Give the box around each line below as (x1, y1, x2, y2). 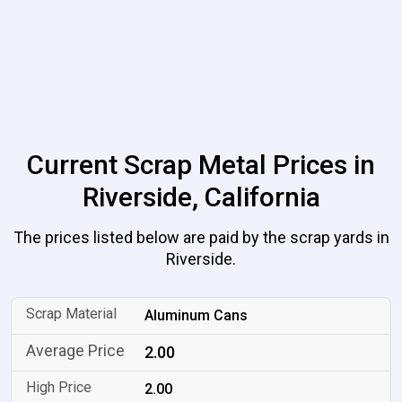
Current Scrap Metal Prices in (27, 149, 375, 180)
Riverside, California (82, 181, 320, 213)
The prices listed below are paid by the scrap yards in (13, 228, 389, 247)
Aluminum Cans (144, 307, 249, 324)
